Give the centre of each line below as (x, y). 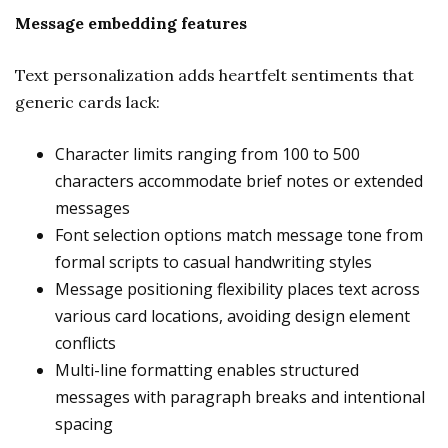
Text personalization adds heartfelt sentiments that (214, 75)
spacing (84, 424)
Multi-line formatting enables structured (207, 370)
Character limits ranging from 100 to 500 (207, 154)
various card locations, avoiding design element (232, 316)
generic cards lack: (87, 102)
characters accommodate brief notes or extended (239, 181)
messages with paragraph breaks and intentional (240, 397)
